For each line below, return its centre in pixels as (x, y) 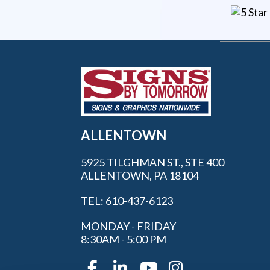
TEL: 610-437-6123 (127, 200)
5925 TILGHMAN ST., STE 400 (153, 162)
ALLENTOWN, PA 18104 (140, 175)
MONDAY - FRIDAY (129, 226)
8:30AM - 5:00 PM (124, 239)
